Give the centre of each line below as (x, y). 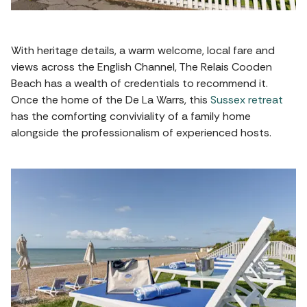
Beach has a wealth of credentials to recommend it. (139, 83)
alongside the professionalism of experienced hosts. (141, 132)
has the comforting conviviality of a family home (131, 116)
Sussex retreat (247, 99)
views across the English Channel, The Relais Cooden (142, 66)
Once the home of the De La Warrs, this (111, 99)
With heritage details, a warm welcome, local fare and (143, 50)
